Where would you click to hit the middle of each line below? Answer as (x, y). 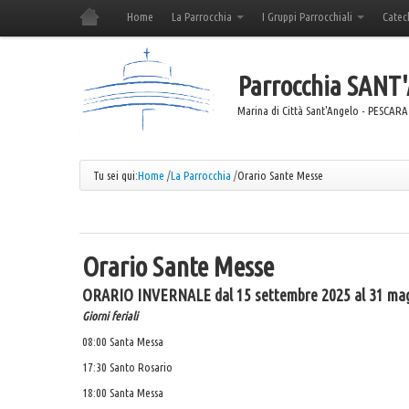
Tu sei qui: (115, 175)
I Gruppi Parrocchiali (309, 16)
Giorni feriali (110, 316)
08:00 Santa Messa (123, 342)
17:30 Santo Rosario (128, 367)
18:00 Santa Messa (123, 393)
